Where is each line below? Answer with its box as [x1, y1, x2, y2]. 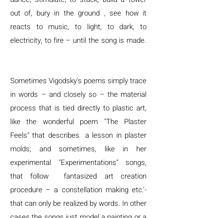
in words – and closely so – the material [10, 89, 146, 100]
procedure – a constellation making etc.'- [10, 184, 146, 195]
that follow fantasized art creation [10, 171, 146, 182]
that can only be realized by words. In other [10, 198, 146, 209]
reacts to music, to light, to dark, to [10, 21, 146, 32]
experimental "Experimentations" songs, [10, 157, 146, 168]
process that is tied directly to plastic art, [10, 103, 146, 113]
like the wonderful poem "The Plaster [10, 116, 146, 127]
